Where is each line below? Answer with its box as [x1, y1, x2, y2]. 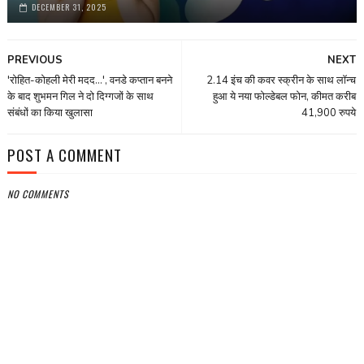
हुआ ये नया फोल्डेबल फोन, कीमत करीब [213, 89, 357, 105]
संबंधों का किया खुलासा [6, 106, 93, 121]
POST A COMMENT [6, 143, 122, 167]
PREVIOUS [6, 53, 63, 68]
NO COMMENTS [6, 187, 69, 201]
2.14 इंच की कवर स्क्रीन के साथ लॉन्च [206, 73, 357, 89]
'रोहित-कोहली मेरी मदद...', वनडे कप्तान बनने [6, 73, 172, 89]
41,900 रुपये [301, 106, 357, 121]
